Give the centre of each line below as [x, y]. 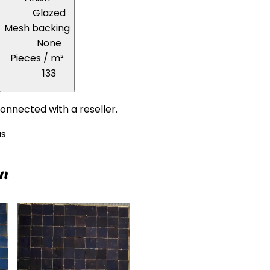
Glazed [49, 13]
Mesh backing [37, 28]
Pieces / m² [37, 58]
